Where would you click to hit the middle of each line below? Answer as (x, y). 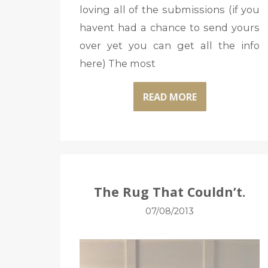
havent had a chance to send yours (170, 28)
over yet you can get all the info (170, 46)
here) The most (117, 64)
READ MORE (170, 97)
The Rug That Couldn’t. (170, 192)
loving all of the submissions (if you (170, 10)
